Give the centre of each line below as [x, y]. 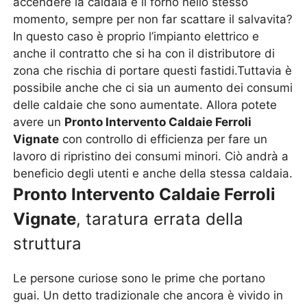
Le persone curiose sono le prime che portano [139, 278]
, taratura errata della [160, 219]
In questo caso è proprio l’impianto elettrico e [136, 36]
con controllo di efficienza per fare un [163, 139]
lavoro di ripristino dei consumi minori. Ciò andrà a [151, 156]
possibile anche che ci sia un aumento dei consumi [153, 88]
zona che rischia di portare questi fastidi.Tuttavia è [153, 71]
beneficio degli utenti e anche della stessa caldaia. [153, 173]
